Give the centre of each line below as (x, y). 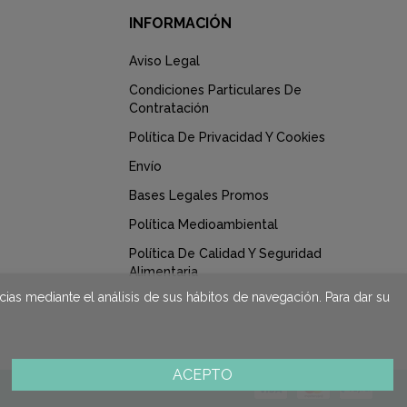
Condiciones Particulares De (215, 89)
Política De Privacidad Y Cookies (227, 137)
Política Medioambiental (203, 224)
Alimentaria (164, 271)
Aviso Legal (164, 60)
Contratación (169, 108)
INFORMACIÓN (180, 23)
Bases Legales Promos (199, 195)
